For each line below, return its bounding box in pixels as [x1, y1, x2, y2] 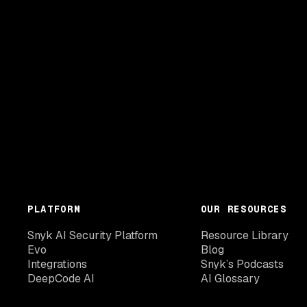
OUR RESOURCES [200, 203, 287, 215]
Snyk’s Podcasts [200, 257, 284, 271]
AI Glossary [200, 271, 260, 286]
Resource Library [200, 228, 288, 243]
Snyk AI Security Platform [27, 228, 158, 243]
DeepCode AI [27, 271, 95, 286]
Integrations [27, 257, 87, 271]
